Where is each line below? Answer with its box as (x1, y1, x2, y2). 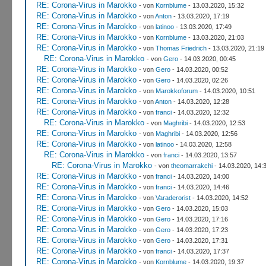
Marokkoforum (155, 87, 198, 94)
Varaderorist (155, 194, 191, 201)
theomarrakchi (170, 161, 213, 169)
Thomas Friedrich (155, 44, 207, 52)
